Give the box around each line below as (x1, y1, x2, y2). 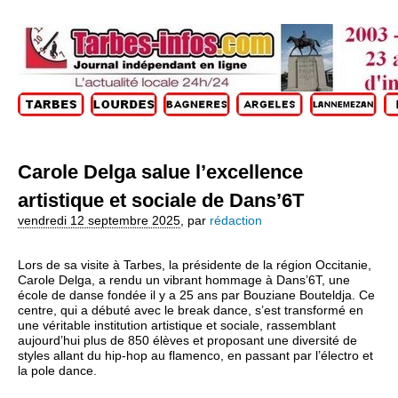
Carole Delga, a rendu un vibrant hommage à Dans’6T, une (18, 273, 350, 287)
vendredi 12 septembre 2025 (18, 213, 180, 227)
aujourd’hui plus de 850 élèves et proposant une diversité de (18, 333, 357, 347)
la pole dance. (18, 363, 97, 378)
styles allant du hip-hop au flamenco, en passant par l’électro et (18, 348, 373, 362)
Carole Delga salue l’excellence (18, 160, 303, 183)
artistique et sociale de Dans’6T (18, 188, 304, 211)
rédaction (210, 213, 262, 227)
